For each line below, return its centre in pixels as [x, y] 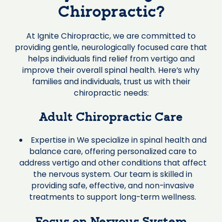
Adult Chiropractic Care [111, 118]
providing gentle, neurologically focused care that [111, 47]
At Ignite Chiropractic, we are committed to [111, 36]
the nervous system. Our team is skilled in [113, 174]
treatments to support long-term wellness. [113, 197]
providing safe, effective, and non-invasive [113, 186]
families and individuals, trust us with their [111, 81]
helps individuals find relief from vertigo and [111, 58]
